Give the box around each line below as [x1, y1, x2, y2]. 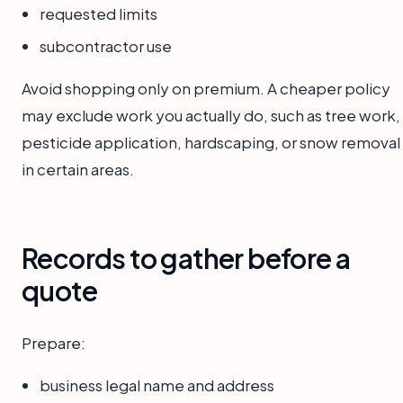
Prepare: [22, 333, 85, 354]
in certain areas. [22, 159, 134, 180]
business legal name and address [40, 375, 274, 396]
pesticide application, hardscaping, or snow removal [22, 132, 400, 153]
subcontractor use [40, 36, 172, 57]
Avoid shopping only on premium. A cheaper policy [22, 78, 390, 99]
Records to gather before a [22, 241, 351, 276]
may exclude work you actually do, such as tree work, [22, 105, 400, 126]
